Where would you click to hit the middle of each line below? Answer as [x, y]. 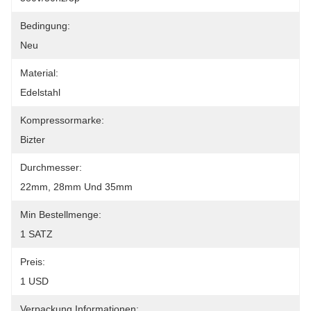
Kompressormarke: [62, 120]
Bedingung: [45, 26]
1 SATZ [36, 234]
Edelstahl [40, 92]
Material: [39, 73]
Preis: [33, 262]
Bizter [33, 140]
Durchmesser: [51, 167]
